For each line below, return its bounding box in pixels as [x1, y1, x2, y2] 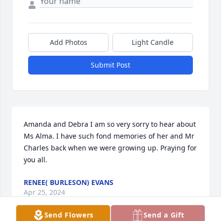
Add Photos [49, 37, 87, 47]
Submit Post [91, 60, 130, 70]
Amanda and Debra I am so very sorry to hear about [24, 119, 196, 129]
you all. [24, 155, 47, 165]
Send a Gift [143, 210, 184, 220]
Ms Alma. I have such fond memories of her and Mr [24, 131, 194, 141]
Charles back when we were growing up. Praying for [24, 143, 197, 153]
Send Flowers [44, 210, 94, 220]
